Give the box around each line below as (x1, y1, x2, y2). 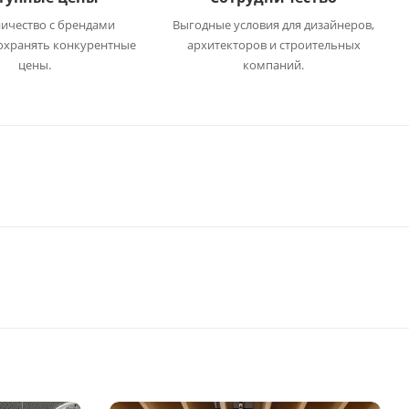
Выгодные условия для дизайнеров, (173, 16, 375, 33)
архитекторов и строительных (186, 37, 361, 53)
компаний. (243, 57, 305, 73)
